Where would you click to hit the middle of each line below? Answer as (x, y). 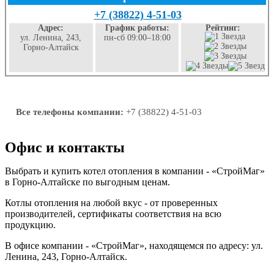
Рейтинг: (223, 28)
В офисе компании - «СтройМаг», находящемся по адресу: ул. (134, 246)
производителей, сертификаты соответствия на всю (113, 214)
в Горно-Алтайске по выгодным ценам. (87, 182)
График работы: (137, 28)
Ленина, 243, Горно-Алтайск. (66, 257)
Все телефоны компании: (70, 112)
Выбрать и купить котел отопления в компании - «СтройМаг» (135, 171)
